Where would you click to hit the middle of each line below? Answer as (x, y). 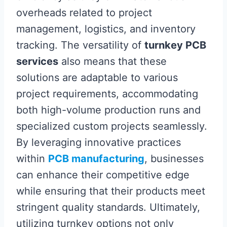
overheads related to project (84, 13)
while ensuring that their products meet (111, 191)
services (37, 61)
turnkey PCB (175, 45)
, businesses (174, 159)
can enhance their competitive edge (103, 175)
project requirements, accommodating (107, 94)
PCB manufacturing (96, 159)
